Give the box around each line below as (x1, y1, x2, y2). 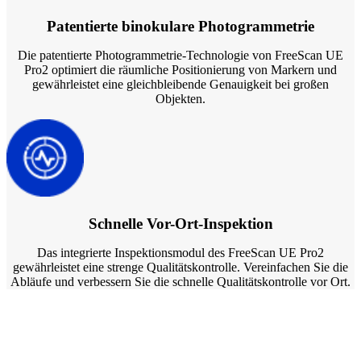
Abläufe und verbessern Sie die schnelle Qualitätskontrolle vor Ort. (10, 274, 351, 288)
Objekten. (156, 91, 205, 106)
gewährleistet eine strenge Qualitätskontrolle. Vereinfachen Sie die (13, 259, 348, 274)
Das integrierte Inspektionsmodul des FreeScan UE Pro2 (37, 245, 324, 259)
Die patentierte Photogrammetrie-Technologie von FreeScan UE (18, 48, 343, 62)
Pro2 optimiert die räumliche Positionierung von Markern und (24, 62, 337, 77)
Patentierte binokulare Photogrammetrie (47, 17, 314, 35)
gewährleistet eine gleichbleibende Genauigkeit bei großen (32, 77, 329, 91)
